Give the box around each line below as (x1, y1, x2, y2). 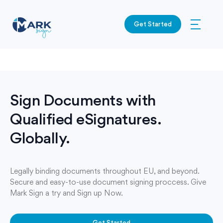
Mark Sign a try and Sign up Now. (10, 188, 123, 198)
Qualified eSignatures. (10, 110, 160, 128)
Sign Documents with (10, 91, 156, 109)
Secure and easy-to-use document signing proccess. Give (10, 177, 206, 187)
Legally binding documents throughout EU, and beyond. (10, 166, 199, 176)
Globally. (10, 128, 70, 147)
